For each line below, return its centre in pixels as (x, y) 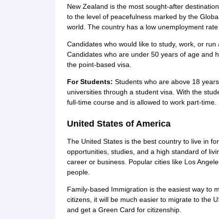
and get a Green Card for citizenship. (124, 210)
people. (78, 172)
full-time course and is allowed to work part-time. (142, 102)
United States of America (119, 124)
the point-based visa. (99, 65)
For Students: (91, 82)
